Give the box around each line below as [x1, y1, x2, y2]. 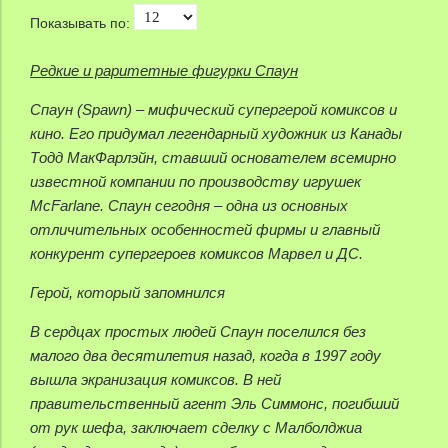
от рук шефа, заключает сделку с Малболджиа [30, 419, 362, 437]
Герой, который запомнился [30, 284, 225, 302]
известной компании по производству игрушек [30, 173, 361, 191]
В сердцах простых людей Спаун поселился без [30, 323, 366, 341]
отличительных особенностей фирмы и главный [30, 221, 380, 239]
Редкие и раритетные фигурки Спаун [30, 62, 298, 80]
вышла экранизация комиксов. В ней [30, 371, 281, 389]
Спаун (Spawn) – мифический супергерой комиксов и [30, 101, 397, 119]
